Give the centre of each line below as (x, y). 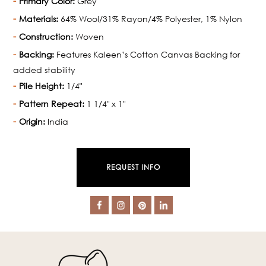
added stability (45, 69)
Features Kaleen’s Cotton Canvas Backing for (147, 54)
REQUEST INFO (133, 167)
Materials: (39, 18)
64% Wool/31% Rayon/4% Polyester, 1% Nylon (151, 18)
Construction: (46, 36)
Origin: (32, 121)
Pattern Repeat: (52, 103)
